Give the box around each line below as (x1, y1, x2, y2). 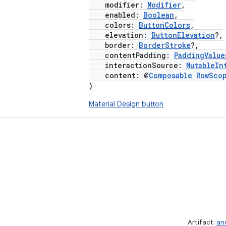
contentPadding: (89, 50, 174, 60)
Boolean (143, 10, 174, 20)
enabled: (89, 10, 143, 20)
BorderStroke (139, 40, 191, 50)
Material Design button (89, 99, 163, 108)
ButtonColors (139, 20, 190, 30)
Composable (149, 71, 192, 80)
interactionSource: (89, 61, 186, 70)
